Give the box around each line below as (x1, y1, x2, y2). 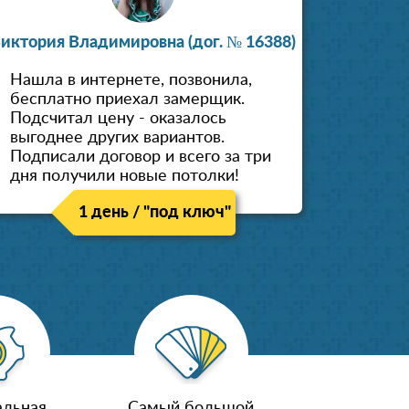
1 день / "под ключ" (79, 204, 232, 221)
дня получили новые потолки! (10, 168, 240, 185)
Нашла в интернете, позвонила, (10, 72, 253, 89)
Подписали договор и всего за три (10, 149, 272, 166)
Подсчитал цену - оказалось (10, 110, 227, 128)
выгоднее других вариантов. (10, 130, 225, 147)
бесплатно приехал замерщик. (10, 91, 246, 109)
